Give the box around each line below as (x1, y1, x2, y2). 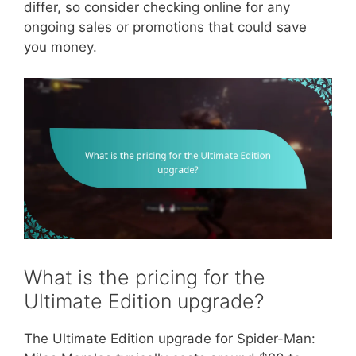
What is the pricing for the (24, 265, 265, 289)
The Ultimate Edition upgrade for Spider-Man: (24, 330, 315, 346)
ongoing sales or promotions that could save (24, 19, 307, 36)
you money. (24, 39, 97, 56)
